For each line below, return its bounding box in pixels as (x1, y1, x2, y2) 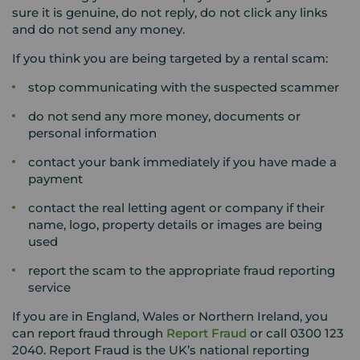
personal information (28, 125, 157, 141)
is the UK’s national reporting (133, 342, 309, 358)
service (28, 280, 71, 295)
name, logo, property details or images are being (28, 217, 322, 232)
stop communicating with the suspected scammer (28, 80, 339, 95)
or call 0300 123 (247, 325, 344, 341)
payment (28, 171, 83, 186)
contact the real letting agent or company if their (28, 200, 325, 215)
